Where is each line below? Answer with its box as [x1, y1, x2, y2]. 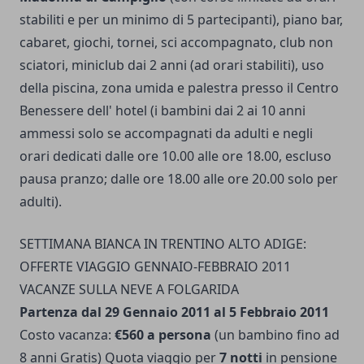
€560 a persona [115, 325, 211, 344]
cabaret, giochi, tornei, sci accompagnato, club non [19, 32, 333, 51]
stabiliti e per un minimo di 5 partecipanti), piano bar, [19, 10, 343, 28]
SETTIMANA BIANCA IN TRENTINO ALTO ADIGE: [19, 234, 306, 253]
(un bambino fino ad [211, 325, 340, 344]
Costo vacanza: [19, 325, 115, 344]
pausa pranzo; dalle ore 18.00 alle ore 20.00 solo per [19, 169, 338, 188]
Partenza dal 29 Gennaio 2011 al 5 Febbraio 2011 [19, 302, 329, 321]
